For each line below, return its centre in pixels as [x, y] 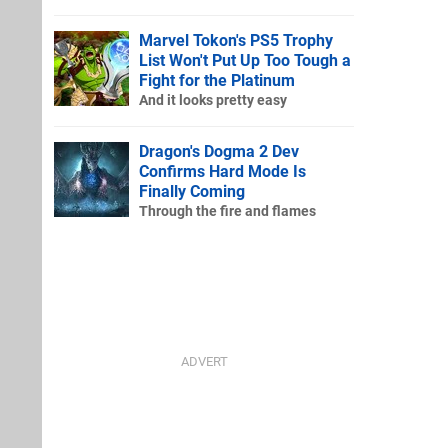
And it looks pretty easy [213, 100]
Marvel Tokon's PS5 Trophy [236, 40]
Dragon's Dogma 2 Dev [219, 151]
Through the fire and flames [227, 211]
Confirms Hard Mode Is [222, 171]
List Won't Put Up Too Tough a [245, 60]
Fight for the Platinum [217, 80]
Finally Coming [192, 191]
